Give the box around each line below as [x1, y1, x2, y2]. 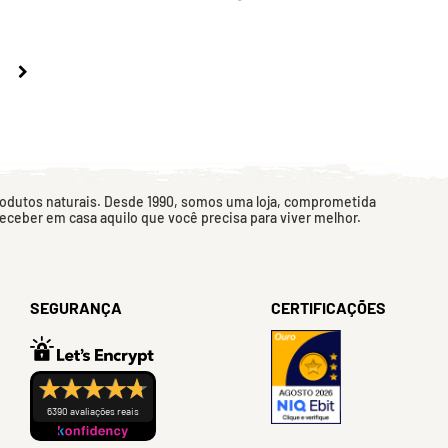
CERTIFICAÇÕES [271, 298, 386, 317]
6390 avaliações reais [47, 405, 139, 417]
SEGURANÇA [30, 298, 122, 317]
